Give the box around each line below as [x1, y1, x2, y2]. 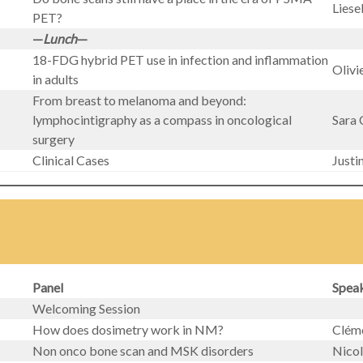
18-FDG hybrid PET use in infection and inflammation [32, 52, 328, 67]
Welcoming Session [32, 301, 140, 316]
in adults [32, 71, 79, 87]
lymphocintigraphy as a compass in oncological [32, 112, 292, 127]
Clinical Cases [32, 152, 109, 168]
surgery [32, 131, 75, 147]
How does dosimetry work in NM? [32, 322, 224, 337]
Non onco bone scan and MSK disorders [32, 343, 254, 358]
